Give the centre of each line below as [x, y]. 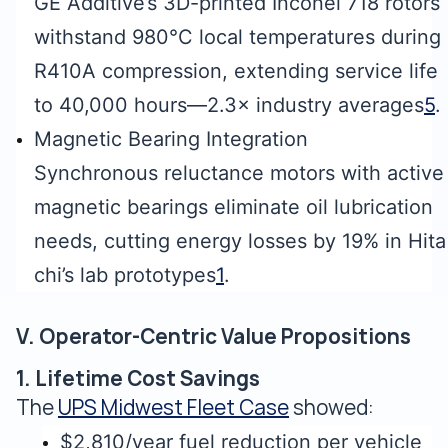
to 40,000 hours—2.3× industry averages [229, 105]
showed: [331, 407]
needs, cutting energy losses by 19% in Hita [240, 241]
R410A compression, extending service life [236, 71]
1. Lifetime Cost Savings [138, 378]
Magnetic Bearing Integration [171, 139]
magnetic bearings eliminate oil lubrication [233, 207]
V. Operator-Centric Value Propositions [213, 336]
